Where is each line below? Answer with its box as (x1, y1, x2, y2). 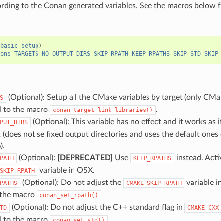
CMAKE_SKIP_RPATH (126, 179, 182, 186)
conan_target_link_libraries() (52, 106, 153, 113)
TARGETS (14, 50, 38, 57)
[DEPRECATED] (57, 153, 113, 162)
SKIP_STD (173, 50, 201, 57)
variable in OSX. (37, 166, 95, 174)
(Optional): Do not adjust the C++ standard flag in (9, 203, 184, 211)
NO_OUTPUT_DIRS (41, 50, 90, 57)
